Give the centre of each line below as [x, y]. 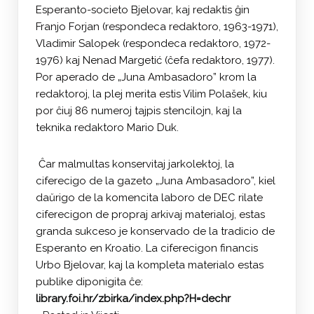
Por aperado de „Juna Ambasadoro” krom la [146, 77]
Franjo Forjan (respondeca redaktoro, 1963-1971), [157, 27]
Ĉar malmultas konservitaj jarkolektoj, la [135, 164]
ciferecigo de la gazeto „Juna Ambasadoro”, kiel [156, 181]
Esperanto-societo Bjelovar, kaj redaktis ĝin [143, 10]
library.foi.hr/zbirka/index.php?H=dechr [133, 299]
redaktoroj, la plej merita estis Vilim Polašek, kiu [151, 94]
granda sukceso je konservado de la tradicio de [155, 232]
